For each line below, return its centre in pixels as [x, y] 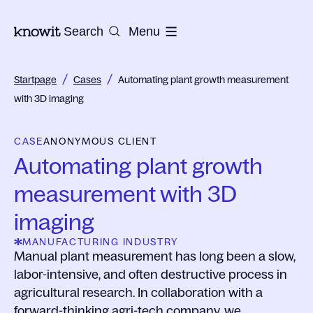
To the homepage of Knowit [90, 30]
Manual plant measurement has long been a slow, [155, 256]
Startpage [35, 80]
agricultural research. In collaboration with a [138, 293]
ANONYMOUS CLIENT [100, 141]
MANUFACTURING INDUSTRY [100, 242]
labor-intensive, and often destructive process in [151, 275]
